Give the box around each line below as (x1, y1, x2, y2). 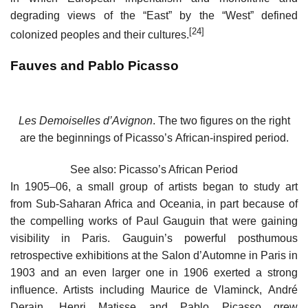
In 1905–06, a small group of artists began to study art (10, 181, 298, 193)
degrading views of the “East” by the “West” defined (10, 9, 298, 21)
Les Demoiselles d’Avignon (18, 115, 153, 127)
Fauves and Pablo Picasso (10, 58, 179, 74)
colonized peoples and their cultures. (10, 29, 189, 41)
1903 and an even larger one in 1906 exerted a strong (10, 267, 298, 279)
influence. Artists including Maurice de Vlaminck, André (10, 284, 298, 296)
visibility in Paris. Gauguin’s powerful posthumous (10, 232, 298, 245)
